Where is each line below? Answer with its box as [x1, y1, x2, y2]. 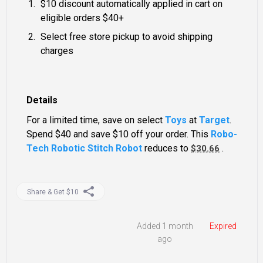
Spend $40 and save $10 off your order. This [26, 129, 211, 140]
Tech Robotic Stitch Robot [26, 143, 143, 154]
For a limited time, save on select [26, 114, 166, 126]
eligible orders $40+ [41, 12, 124, 24]
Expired [209, 221, 237, 231]
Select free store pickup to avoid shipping [41, 31, 213, 43]
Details [26, 95, 58, 106]
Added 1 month [136, 221, 193, 231]
